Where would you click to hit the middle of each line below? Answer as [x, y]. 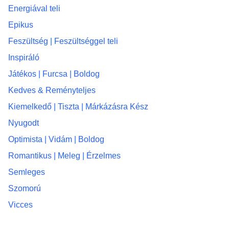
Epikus [21, 25]
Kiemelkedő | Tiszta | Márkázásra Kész [78, 107]
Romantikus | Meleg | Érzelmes [64, 156]
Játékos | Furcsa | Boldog [54, 74]
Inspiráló [24, 58]
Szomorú [25, 188]
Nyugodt [24, 123]
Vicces [20, 205]
